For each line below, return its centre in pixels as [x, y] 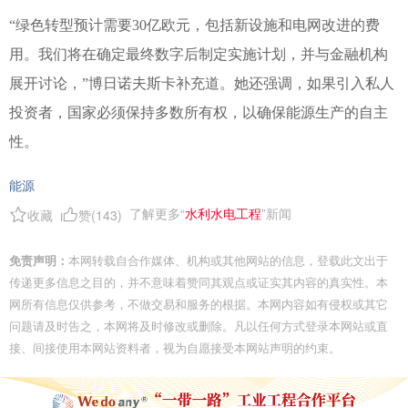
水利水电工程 [223, 213]
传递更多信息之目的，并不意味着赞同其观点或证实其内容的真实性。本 [199, 282]
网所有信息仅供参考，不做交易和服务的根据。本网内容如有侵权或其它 [199, 304]
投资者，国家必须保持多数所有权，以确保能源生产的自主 [199, 112]
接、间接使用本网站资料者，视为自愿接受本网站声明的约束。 [175, 347]
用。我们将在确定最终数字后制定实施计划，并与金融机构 [199, 54]
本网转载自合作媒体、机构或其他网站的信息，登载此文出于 [228, 260]
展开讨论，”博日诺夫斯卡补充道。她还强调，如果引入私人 [202, 83]
